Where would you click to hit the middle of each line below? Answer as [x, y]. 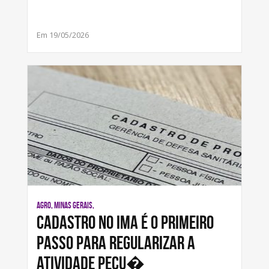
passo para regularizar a [116, 243]
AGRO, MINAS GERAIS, [65, 205]
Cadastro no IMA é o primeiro [125, 222]
